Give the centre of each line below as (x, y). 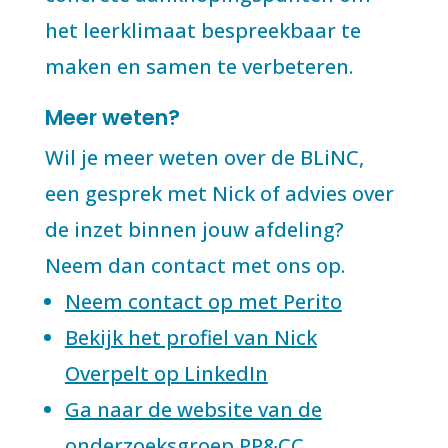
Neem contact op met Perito (203, 301)
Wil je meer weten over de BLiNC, (204, 157)
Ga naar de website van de (193, 409)
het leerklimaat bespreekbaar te (202, 30)
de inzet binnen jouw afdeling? (194, 229)
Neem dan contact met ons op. (194, 265)
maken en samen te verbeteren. (198, 66)
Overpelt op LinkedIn (166, 373)
